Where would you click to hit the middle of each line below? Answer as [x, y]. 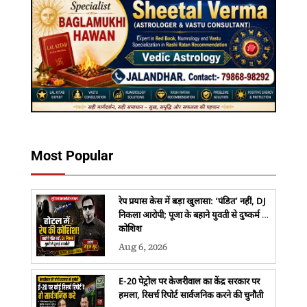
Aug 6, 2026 [143, 247]
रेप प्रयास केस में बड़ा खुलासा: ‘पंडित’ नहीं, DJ [192, 201]
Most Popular [72, 155]
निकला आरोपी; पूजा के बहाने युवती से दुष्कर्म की [194, 215]
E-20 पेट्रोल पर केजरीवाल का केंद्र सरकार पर [189, 282]
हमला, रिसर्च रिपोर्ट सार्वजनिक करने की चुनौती [191, 295]
